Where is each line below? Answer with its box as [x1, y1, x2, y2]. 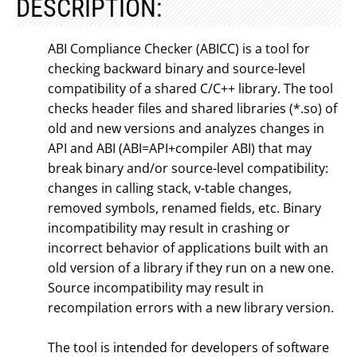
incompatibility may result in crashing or [48, 219, 290, 237]
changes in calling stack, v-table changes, [48, 179, 292, 197]
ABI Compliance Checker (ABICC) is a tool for [48, 40, 310, 57]
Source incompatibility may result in [48, 279, 264, 296]
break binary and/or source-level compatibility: [48, 159, 328, 177]
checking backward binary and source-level [48, 60, 305, 77]
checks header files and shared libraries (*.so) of [48, 100, 337, 117]
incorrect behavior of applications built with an [48, 239, 328, 257]
